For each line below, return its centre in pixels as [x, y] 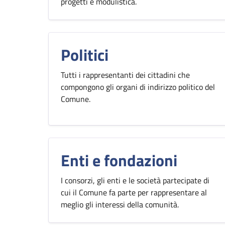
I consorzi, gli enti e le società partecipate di [135, 180]
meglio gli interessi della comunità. [120, 204]
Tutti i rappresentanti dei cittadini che [125, 75]
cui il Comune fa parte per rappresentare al [134, 192]
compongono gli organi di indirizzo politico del [138, 87]
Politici [85, 55]
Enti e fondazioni [119, 160]
